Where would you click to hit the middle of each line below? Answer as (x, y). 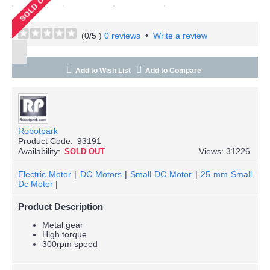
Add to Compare (173, 70)
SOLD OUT (85, 151)
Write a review (180, 35)
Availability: (39, 151)
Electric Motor (45, 174)
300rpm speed (70, 244)
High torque (64, 234)
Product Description (61, 206)
